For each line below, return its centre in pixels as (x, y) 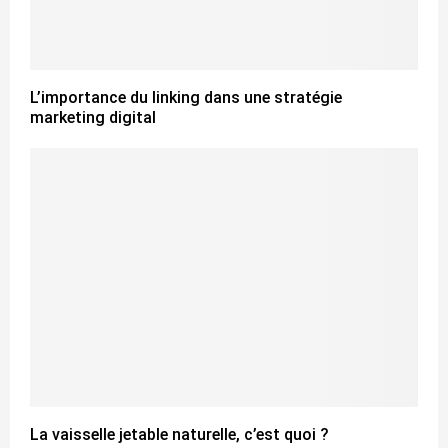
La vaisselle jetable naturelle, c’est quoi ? (179, 435)
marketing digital (93, 118)
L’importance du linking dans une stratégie (186, 98)
